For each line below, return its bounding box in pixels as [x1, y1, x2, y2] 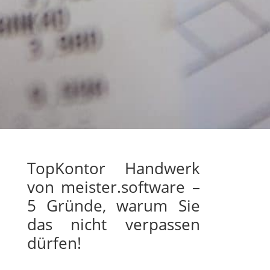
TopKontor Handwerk [27, 157, 200, 180]
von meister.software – [27, 176, 200, 198]
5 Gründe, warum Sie [27, 195, 200, 217]
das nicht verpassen [27, 213, 200, 236]
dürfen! [27, 232, 81, 254]
